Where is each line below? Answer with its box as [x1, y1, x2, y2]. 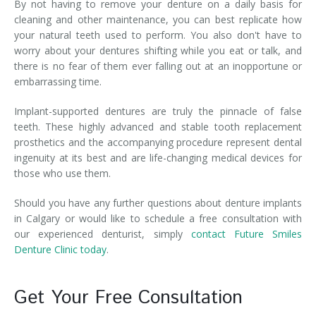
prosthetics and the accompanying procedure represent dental [14, 135, 302, 149]
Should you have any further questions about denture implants [14, 196, 302, 209]
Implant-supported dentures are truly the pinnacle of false [14, 104, 302, 118]
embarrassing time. [14, 75, 104, 88]
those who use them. [14, 166, 111, 180]
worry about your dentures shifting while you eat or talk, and [14, 44, 302, 57]
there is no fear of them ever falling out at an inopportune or [14, 59, 302, 73]
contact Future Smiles [190, 227, 303, 241]
